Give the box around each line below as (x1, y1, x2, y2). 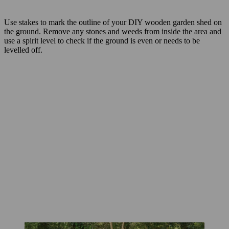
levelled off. (4, 45, 42, 54)
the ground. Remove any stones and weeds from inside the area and (4, 27, 221, 36)
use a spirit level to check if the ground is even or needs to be (4, 36, 200, 45)
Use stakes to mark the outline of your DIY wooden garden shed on (4, 17, 222, 27)
